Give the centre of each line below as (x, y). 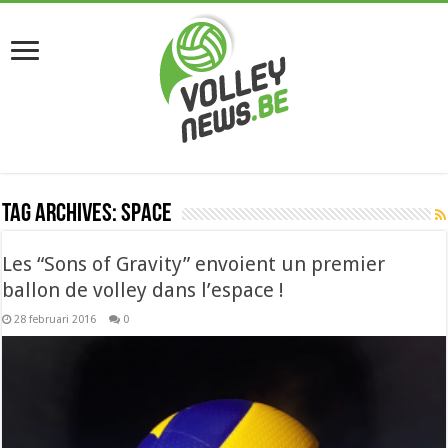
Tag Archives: (62, 214)
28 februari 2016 (55, 319)
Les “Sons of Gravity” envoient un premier (194, 264)
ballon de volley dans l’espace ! (143, 290)
